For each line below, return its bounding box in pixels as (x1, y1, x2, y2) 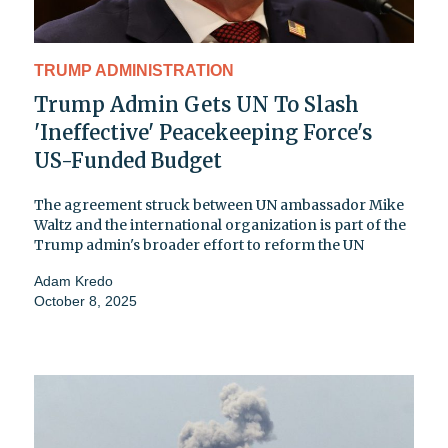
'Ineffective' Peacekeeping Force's (34, 119, 372, 145)
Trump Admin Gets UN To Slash (34, 91, 359, 117)
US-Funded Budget (34, 147, 222, 173)
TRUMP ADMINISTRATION (34, 61, 234, 79)
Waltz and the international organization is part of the (34, 215, 406, 234)
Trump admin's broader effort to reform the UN (34, 235, 364, 254)
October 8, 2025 (34, 292, 137, 309)
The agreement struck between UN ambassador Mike (34, 195, 404, 214)
